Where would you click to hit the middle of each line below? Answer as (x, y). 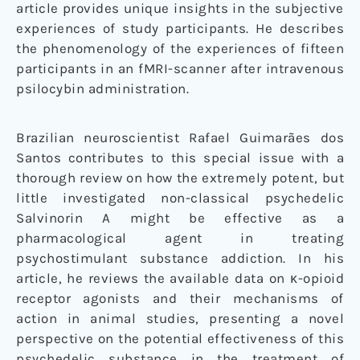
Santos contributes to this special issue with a (180, 158)
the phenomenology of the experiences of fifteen (180, 49)
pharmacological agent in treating (180, 238)
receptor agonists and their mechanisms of (180, 299)
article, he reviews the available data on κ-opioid (180, 278)
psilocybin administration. (102, 89)
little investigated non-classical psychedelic (180, 198)
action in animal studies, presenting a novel (180, 319)
